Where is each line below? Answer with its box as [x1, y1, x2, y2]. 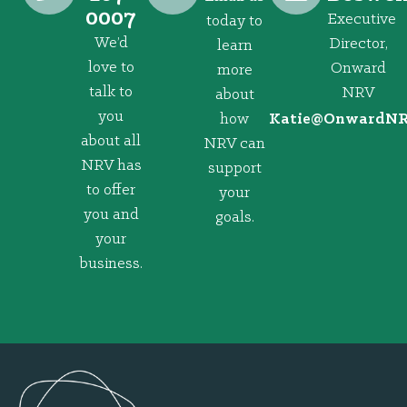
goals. [214, 208, 254, 226]
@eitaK [268, 111, 323, 129]
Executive [327, 10, 396, 28]
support [207, 159, 262, 177]
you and [83, 205, 139, 223]
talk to [89, 83, 133, 101]
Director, [328, 35, 388, 53]
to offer [86, 181, 135, 199]
